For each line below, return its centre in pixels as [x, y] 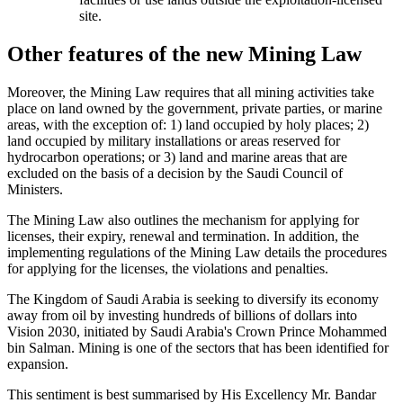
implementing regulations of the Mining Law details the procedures [197, 252]
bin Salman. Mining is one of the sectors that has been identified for [198, 347]
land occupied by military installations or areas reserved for [174, 140]
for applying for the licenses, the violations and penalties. [168, 268]
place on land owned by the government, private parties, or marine [195, 108]
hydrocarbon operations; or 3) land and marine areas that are [177, 157]
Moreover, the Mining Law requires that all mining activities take [191, 92]
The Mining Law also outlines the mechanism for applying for [183, 219]
